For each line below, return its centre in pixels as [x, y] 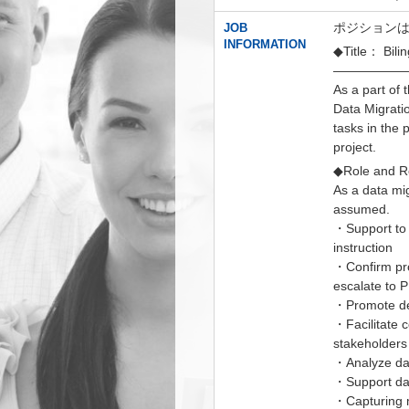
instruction [363, 247]
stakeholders [370, 343]
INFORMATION [265, 44]
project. [355, 147]
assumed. [362, 209]
